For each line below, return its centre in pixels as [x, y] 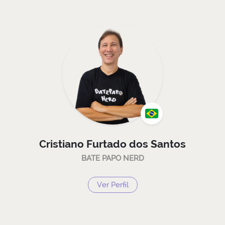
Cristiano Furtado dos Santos [113, 144]
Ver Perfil [113, 184]
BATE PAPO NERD [113, 158]
